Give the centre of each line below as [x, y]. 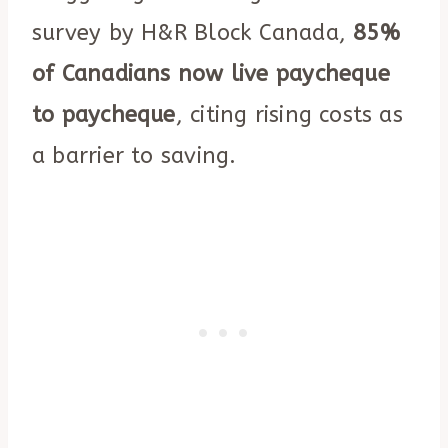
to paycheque [104, 115]
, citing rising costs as [289, 115]
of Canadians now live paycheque [211, 74]
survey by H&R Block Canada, [193, 33]
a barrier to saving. [134, 156]
